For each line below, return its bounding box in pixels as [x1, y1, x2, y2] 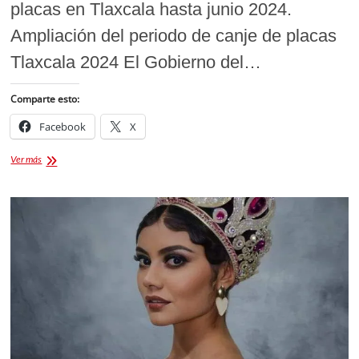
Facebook [39, 119, 87, 135]
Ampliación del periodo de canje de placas [10, 26, 337, 46]
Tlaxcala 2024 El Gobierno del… [10, 52, 262, 73]
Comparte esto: [10, 92, 80, 107]
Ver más [10, 153, 42, 166]
